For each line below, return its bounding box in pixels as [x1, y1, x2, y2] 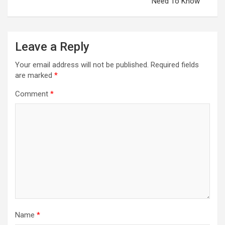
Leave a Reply [15, 39, 89, 54]
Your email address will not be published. [15, 60, 149, 69]
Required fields [151, 60, 199, 69]
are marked [15, 70, 54, 80]
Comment [15, 89, 50, 98]
